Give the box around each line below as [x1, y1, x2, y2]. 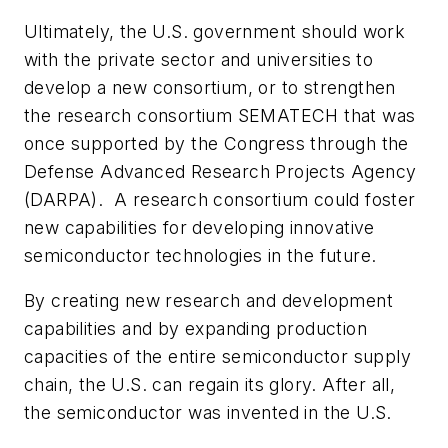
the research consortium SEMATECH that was [24, 104, 416, 126]
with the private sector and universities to [24, 48, 374, 70]
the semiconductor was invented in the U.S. [24, 402, 398, 424]
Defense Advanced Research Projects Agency [24, 160, 417, 182]
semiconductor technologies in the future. [24, 244, 382, 266]
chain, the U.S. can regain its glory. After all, [24, 374, 396, 396]
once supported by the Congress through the [24, 132, 409, 154]
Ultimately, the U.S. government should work [24, 20, 406, 42]
